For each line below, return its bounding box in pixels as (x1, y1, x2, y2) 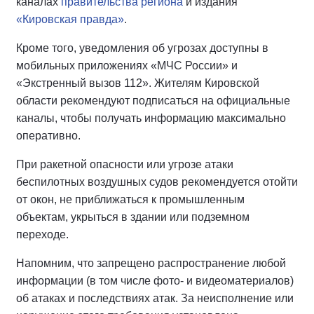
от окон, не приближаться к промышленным (16, 193, 245, 206)
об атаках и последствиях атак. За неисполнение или (16, 292, 294, 305)
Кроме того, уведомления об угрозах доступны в (16, 42, 268, 55)
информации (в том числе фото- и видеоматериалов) (16, 275, 294, 287)
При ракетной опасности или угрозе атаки (16, 158, 233, 171)
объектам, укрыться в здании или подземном (16, 211, 250, 224)
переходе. (16, 228, 69, 241)
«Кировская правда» (16, 13, 124, 26)
